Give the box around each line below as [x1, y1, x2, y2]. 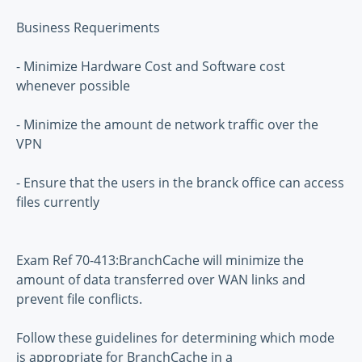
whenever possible [16, 77, 130, 95]
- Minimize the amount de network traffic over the [16, 116, 318, 134]
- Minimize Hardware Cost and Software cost [16, 57, 285, 76]
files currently [16, 193, 99, 212]
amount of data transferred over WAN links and [16, 271, 305, 289]
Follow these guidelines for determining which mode [16, 329, 335, 347]
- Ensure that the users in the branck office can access [16, 174, 344, 192]
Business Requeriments [16, 19, 160, 37]
